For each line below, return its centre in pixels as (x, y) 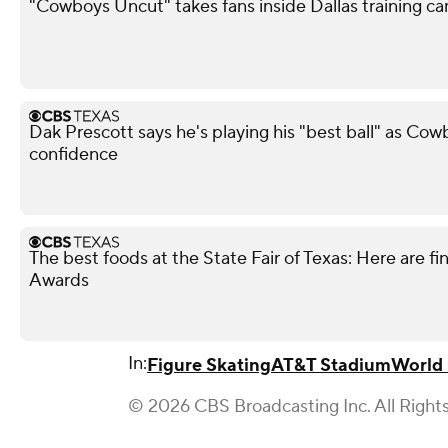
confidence (73, 154)
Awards (59, 280)
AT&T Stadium (331, 365)
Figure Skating (209, 365)
